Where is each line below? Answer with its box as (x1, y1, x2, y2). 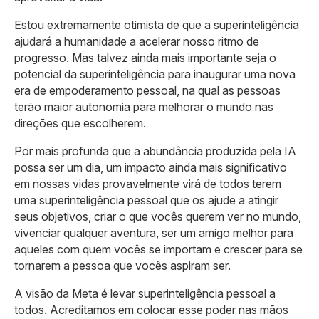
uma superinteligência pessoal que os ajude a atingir (14, 192, 278, 207)
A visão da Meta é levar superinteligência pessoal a (14, 286, 276, 300)
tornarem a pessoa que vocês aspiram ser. (14, 258, 231, 273)
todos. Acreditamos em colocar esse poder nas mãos (14, 302, 288, 317)
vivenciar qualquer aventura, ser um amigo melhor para (14, 225, 293, 240)
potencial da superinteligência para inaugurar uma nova (14, 66, 296, 81)
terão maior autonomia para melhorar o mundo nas (14, 99, 273, 114)
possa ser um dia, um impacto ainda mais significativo (14, 159, 287, 174)
